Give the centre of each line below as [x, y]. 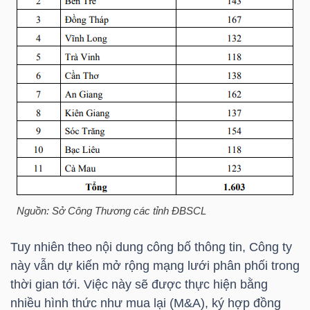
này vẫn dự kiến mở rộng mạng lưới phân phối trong [155, 265]
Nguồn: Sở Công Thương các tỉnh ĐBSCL [111, 211]
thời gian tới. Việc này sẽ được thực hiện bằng [139, 284]
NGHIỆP [46, 134]
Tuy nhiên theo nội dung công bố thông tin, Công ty [151, 247]
